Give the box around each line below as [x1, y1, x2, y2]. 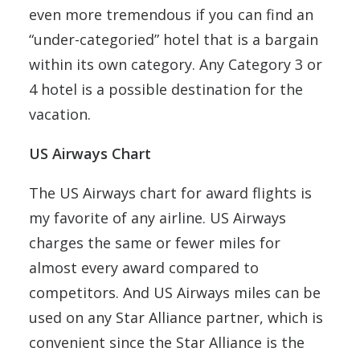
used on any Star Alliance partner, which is [29, 307, 323, 327]
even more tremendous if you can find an [29, 4, 313, 24]
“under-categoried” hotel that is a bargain [29, 29, 318, 49]
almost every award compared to [29, 257, 259, 277]
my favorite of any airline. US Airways [29, 207, 286, 227]
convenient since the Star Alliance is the [29, 332, 305, 352]
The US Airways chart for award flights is [29, 182, 312, 202]
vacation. [29, 104, 91, 124]
